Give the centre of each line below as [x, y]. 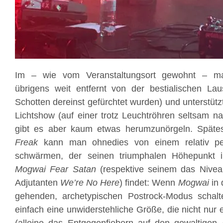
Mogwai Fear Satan [56, 169]
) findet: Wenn [149, 183]
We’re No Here [90, 183]
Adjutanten [38, 183]
